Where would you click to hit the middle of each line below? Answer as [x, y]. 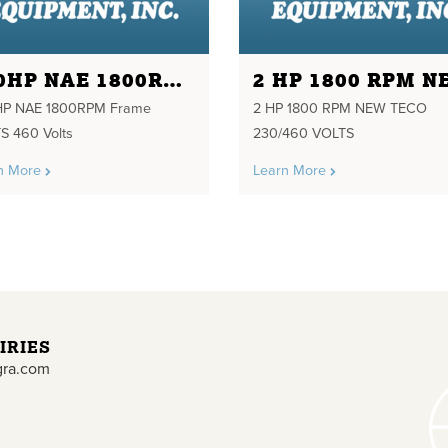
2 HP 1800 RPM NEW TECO [342, 108]
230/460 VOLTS [304, 133]
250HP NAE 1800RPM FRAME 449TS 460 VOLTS [173, 80]
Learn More [292, 171]
